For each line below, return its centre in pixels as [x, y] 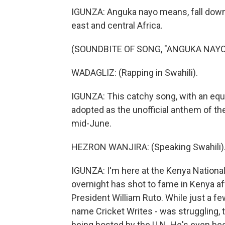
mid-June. [91, 123]
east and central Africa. [117, 25]
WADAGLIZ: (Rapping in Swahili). [135, 73]
